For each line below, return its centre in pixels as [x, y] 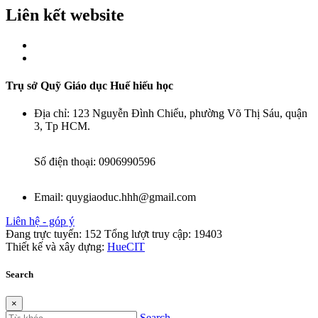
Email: [50, 197]
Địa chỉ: [53, 114]
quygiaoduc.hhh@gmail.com [131, 197]
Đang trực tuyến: [44, 234]
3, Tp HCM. [62, 126]
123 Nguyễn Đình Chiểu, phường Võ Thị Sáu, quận [190, 114]
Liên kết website [65, 15]
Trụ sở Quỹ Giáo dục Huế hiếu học [89, 85]
